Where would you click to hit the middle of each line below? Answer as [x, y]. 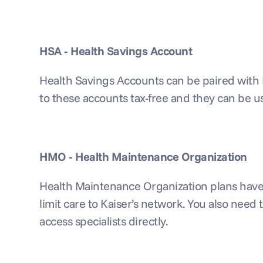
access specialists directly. [104, 221]
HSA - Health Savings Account [116, 51]
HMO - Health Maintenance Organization [143, 156]
